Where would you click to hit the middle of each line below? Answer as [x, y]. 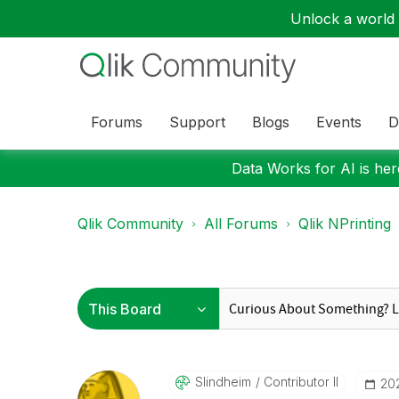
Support [197, 122]
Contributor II [299, 382]
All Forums [241, 224]
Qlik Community [130, 224]
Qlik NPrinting [345, 224]
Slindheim [223, 382]
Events [339, 122]
